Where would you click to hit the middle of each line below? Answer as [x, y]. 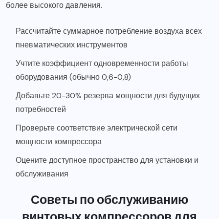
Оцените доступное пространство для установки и [107, 160]
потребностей [41, 109]
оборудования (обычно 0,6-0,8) [73, 77]
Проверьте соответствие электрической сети [97, 128]
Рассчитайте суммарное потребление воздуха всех [109, 31]
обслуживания [42, 174]
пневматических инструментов [72, 44]
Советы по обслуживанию [109, 199]
